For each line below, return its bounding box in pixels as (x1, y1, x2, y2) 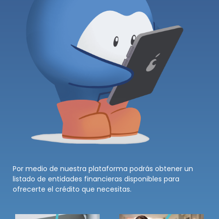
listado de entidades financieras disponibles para (13, 174, 180, 184)
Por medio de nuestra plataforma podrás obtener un (13, 163, 194, 174)
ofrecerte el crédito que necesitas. (13, 184, 132, 194)
